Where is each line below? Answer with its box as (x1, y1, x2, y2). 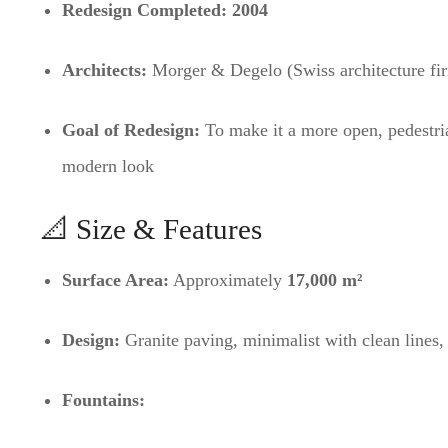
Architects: (61, 59, 147, 80)
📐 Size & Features (40, 212, 263, 245)
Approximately (168, 270, 287, 291)
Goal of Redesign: (61, 119, 200, 140)
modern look (61, 155, 154, 176)
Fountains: (61, 390, 145, 411)
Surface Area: (61, 270, 169, 291)
